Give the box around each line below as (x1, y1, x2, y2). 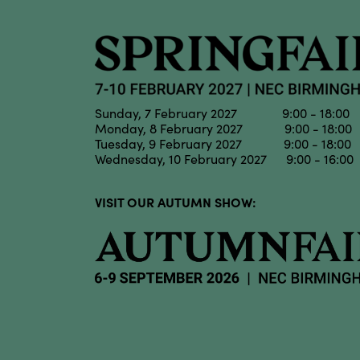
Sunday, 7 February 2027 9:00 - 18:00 (94, 104, 350, 122)
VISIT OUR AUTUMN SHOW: (94, 193, 256, 211)
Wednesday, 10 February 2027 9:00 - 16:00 (94, 150, 354, 168)
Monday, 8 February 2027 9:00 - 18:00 (94, 120, 352, 137)
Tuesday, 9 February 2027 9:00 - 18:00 (94, 135, 351, 153)
